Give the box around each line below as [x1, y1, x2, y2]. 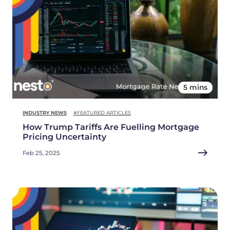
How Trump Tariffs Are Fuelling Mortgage [23, 122, 199, 132]
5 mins [183, 83, 207, 91]
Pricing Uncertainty [23, 131, 106, 142]
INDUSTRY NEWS [23, 109, 67, 116]
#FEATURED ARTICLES [73, 109, 131, 116]
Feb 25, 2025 [23, 149, 60, 157]
